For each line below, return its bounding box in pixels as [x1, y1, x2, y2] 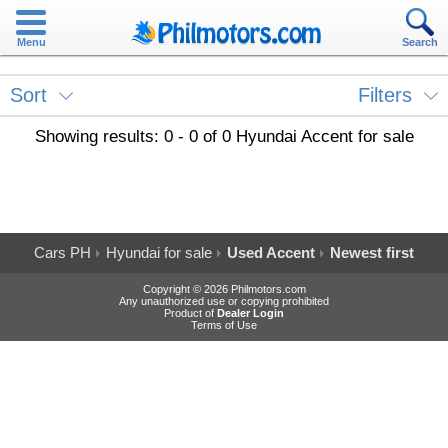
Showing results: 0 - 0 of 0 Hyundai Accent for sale [34, 127, 414, 146]
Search [402, 36, 438, 48]
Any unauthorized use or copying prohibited [119, 295, 329, 307]
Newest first [330, 244, 414, 261]
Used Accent [227, 244, 315, 261]
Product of [164, 307, 217, 319]
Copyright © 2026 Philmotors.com [142, 283, 306, 295]
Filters [358, 84, 418, 106]
